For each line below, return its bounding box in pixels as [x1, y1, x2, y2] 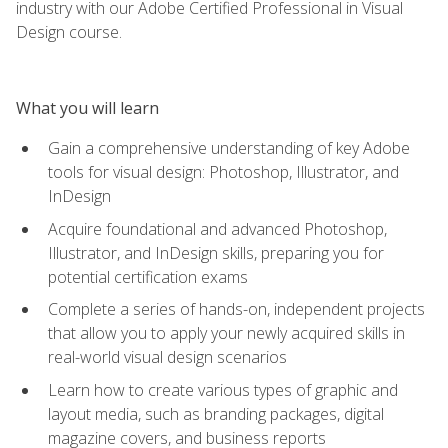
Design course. [16, 20, 122, 43]
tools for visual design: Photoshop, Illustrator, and [48, 160, 399, 183]
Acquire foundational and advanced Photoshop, [48, 217, 387, 240]
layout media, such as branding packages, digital [48, 402, 384, 425]
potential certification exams [48, 265, 248, 288]
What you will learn [16, 96, 159, 119]
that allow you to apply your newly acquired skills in [48, 322, 405, 345]
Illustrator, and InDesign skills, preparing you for [48, 241, 384, 264]
